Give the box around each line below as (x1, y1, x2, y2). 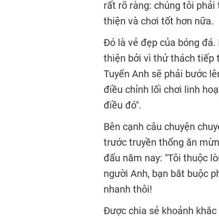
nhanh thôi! (104, 183, 154, 195)
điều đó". (104, 99, 141, 111)
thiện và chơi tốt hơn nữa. (104, 15, 216, 27)
